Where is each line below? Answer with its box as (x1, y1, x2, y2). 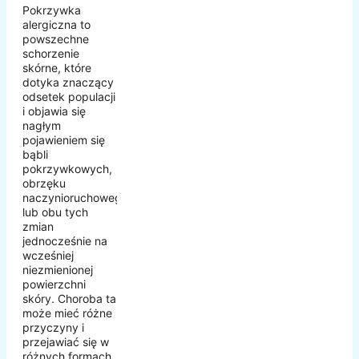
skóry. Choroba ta (22, 292, 116, 306)
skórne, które (22, 61, 91, 75)
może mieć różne (22, 306, 112, 321)
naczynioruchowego (22, 191, 128, 205)
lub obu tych (22, 205, 88, 220)
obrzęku (22, 176, 66, 191)
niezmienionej (22, 263, 93, 277)
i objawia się (22, 104, 86, 119)
